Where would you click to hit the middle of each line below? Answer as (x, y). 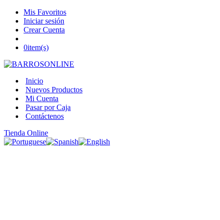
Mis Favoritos (45, 12)
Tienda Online (26, 133)
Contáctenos (45, 116)
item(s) (38, 47)
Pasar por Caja (48, 107)
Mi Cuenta (42, 98)
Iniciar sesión (44, 21)
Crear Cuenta (44, 30)
